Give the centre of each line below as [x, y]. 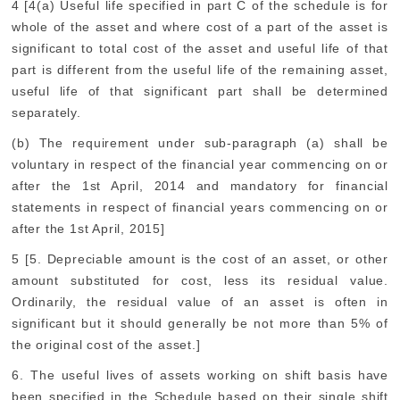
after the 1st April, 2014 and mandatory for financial [200, 186]
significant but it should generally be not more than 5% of [200, 323]
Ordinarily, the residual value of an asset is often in [200, 302]
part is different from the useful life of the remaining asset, [200, 70]
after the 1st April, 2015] [88, 229]
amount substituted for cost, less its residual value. [200, 280]
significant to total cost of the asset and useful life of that [200, 48]
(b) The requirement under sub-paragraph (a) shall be [200, 143]
